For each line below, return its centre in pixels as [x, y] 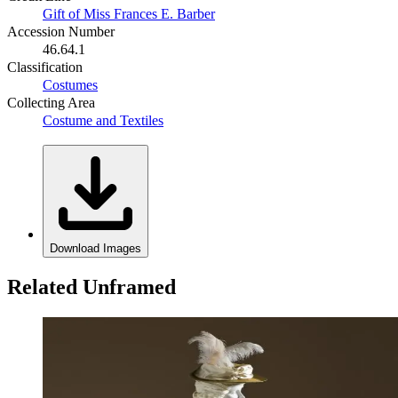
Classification [45, 67]
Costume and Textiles [103, 120]
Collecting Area [51, 102]
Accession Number [61, 31]
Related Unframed [92, 287]
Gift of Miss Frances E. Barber [129, 13]
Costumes [70, 84]
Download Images [96, 248]
